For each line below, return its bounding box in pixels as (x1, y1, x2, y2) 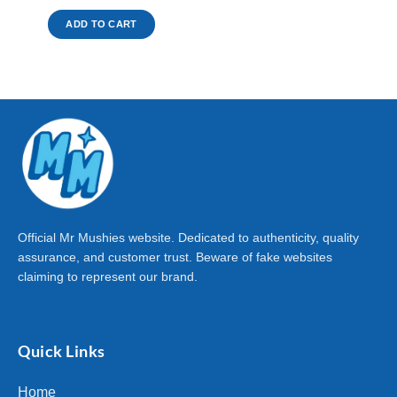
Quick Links (18, 340, 105, 361)
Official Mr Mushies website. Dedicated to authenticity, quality (18, 230, 359, 245)
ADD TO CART (66, 18, 137, 29)
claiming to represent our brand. (18, 269, 198, 284)
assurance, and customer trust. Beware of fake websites (18, 250, 332, 265)
